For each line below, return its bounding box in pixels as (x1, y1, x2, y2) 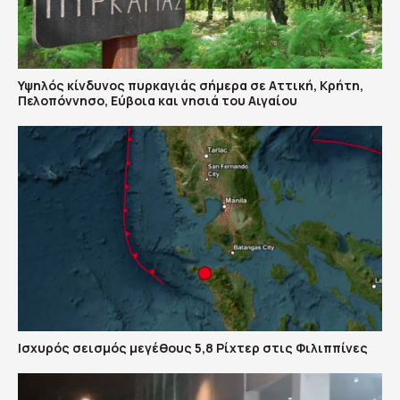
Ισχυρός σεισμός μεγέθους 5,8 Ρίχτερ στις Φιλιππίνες (18, 338, 368, 356)
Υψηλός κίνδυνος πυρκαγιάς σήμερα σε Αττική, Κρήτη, (18, 77, 363, 95)
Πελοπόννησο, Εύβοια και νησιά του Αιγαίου (18, 92, 297, 110)
